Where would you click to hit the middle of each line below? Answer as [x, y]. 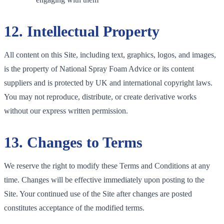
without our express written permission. [66, 110]
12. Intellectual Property [82, 31]
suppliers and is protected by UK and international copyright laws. [108, 82]
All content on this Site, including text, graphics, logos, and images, [110, 54]
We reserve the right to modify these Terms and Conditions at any [107, 165]
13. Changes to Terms [73, 142]
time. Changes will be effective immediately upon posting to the [104, 179]
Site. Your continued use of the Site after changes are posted [98, 193]
